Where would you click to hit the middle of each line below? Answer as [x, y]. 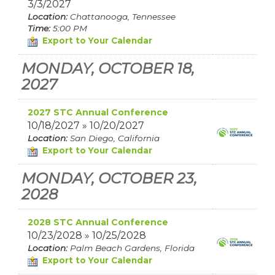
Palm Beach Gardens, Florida [135, 248]
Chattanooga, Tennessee [125, 17]
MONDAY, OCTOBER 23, [109, 178]
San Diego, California [117, 138]
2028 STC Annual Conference [98, 222]
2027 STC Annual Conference [98, 112]
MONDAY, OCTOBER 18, [108, 68]
